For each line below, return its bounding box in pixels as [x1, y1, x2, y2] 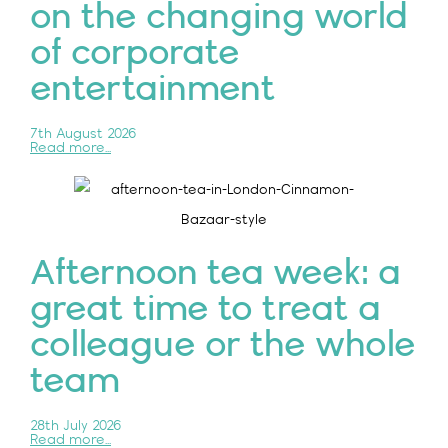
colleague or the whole [30, 326, 416, 366]
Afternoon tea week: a [30, 254, 401, 294]
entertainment [30, 70, 276, 110]
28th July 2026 [30, 419, 121, 435]
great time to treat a [30, 290, 381, 330]
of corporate [30, 34, 240, 74]
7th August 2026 [30, 127, 136, 143]
